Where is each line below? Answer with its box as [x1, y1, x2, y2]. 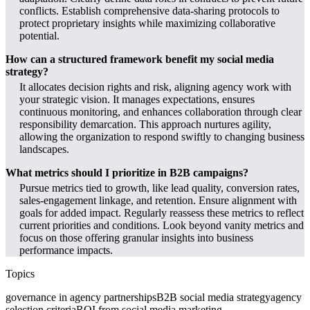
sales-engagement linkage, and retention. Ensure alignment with [19, 194, 297, 207]
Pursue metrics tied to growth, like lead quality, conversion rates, [19, 182, 300, 194]
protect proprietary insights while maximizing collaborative [19, 17, 275, 30]
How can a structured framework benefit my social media [6, 53, 274, 66]
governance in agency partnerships [6, 291, 156, 304]
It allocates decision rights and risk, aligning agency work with [19, 81, 291, 93]
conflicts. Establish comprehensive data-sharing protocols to [19, 5, 280, 17]
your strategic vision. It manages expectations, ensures [19, 93, 255, 106]
